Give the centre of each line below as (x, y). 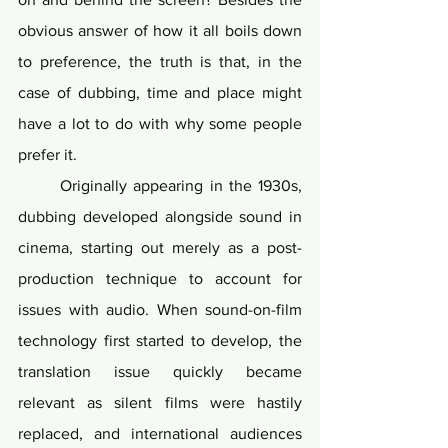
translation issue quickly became (160, 372)
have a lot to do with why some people (160, 124)
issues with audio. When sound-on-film (160, 310)
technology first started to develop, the (160, 341)
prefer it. (47, 155)
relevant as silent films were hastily (160, 403)
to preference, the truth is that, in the (160, 62)
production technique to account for (160, 279)
